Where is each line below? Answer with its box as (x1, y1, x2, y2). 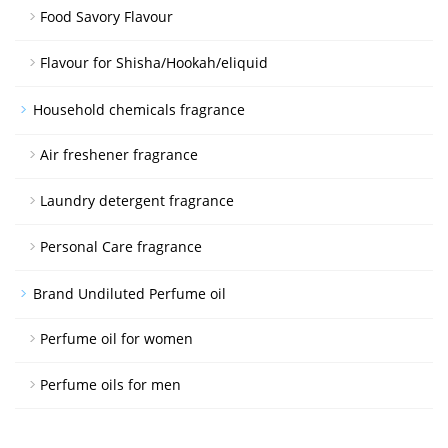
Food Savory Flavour (40, 6, 173, 26)
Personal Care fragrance (40, 236, 202, 256)
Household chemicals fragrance (33, 99, 245, 119)
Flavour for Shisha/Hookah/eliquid (40, 52, 268, 72)
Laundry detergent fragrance (40, 190, 234, 210)
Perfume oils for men (40, 374, 181, 394)
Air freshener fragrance (40, 144, 198, 164)
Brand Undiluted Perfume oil (33, 283, 226, 303)
